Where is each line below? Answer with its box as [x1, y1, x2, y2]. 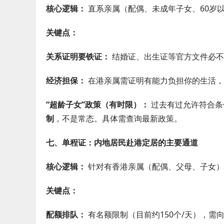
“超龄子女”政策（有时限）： [46, 99, 149, 110]
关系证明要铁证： [46, 51, 110, 62]
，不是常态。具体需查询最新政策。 [54, 113, 182, 124]
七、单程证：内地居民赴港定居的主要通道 [46, 137, 198, 148]
